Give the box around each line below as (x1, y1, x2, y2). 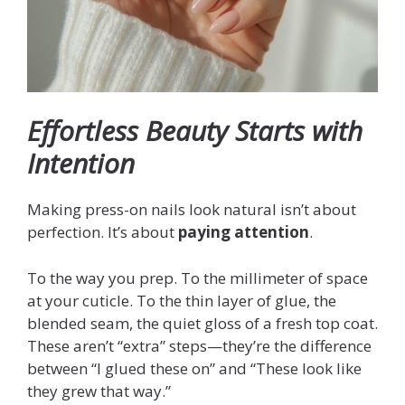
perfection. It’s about (27, 221, 178, 243)
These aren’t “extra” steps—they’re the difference (27, 334, 372, 356)
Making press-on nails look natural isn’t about (27, 199, 356, 221)
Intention (27, 145, 135, 183)
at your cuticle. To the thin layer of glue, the (27, 289, 336, 311)
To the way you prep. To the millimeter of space (27, 267, 368, 288)
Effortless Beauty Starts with (27, 112, 363, 150)
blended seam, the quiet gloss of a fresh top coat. (27, 312, 378, 334)
